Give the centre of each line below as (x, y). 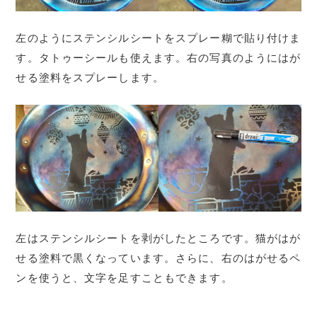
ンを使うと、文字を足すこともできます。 (124, 278)
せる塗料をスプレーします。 (90, 77)
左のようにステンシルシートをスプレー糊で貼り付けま (158, 38)
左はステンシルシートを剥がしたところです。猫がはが (158, 238)
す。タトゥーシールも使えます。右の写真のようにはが (158, 58)
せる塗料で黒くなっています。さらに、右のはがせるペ (158, 258)
